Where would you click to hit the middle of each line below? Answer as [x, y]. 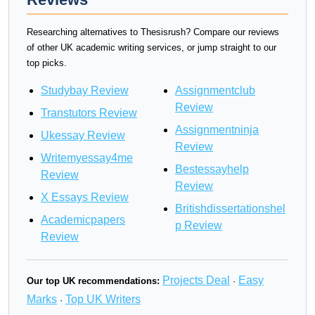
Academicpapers [83, 220]
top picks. [47, 63]
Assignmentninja [217, 130]
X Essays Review [85, 197]
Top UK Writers [103, 299]
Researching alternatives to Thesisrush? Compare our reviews [153, 32]
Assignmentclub [215, 90]
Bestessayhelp [212, 169]
